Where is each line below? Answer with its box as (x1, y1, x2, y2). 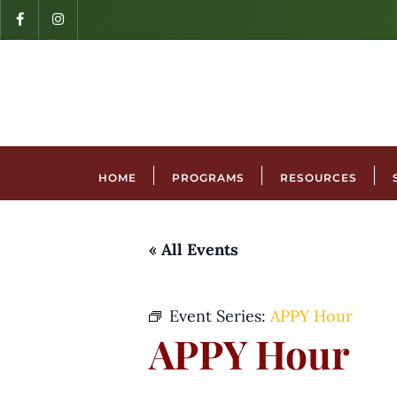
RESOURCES (279, 170, 357, 184)
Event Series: (169, 305, 270, 326)
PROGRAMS (171, 170, 245, 184)
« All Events (149, 238, 238, 260)
